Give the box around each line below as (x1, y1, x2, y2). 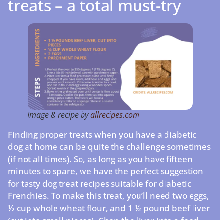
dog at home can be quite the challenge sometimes (8, 141, 211, 153)
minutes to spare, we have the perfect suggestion (8, 165, 203, 177)
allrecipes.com (90, 109, 139, 120)
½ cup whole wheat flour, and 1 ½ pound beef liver (8, 202, 210, 214)
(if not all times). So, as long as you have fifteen (8, 153, 192, 165)
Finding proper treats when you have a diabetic (8, 129, 196, 140)
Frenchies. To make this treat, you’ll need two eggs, (8, 190, 209, 202)
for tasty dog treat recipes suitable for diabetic (8, 178, 191, 190)
